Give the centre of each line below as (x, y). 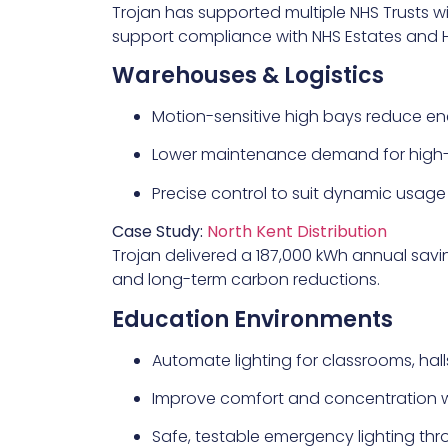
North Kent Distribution (297, 232)
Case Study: (159, 232)
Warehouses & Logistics (248, 75)
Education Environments (252, 319)
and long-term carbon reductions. (246, 280)
